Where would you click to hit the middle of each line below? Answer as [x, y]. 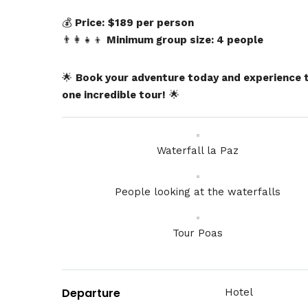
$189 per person [151, 22]
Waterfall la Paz [198, 151]
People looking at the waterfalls [198, 192]
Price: [90, 22]
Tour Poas [198, 233]
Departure [91, 293]
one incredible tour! [114, 95]
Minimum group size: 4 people [185, 40]
